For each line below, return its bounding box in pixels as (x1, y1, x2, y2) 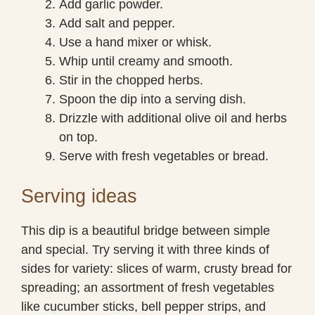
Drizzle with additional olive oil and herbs (59, 110, 287, 125)
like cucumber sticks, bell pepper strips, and (21, 299, 266, 314)
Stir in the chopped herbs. (59, 72, 203, 87)
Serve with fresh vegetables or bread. (59, 148, 269, 163)
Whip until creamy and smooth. (59, 53, 233, 68)
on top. (59, 129, 98, 144)
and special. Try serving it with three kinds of (21, 242, 269, 257)
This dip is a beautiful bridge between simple (21, 223, 270, 238)
